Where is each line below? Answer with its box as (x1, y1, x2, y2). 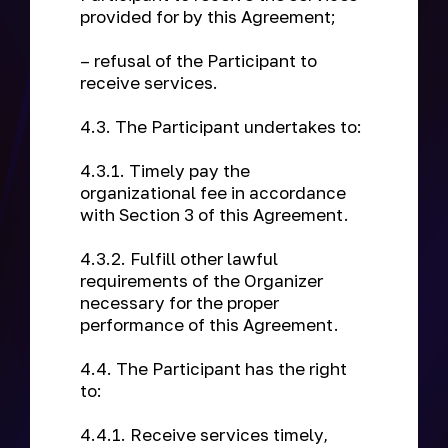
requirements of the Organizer (80, 270, 323, 291)
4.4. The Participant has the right (80, 358, 347, 379)
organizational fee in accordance (80, 182, 346, 203)
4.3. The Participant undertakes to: (80, 116, 366, 137)
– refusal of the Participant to (80, 50, 317, 71)
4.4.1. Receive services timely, (80, 424, 328, 445)
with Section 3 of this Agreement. (80, 204, 353, 225)
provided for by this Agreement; (80, 6, 340, 27)
